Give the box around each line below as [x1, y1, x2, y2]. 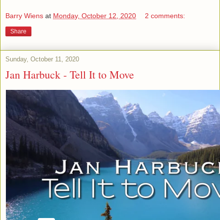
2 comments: [145, 12, 186, 20]
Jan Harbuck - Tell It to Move [5, 67, 134, 82]
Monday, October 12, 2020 [53, 12, 136, 20]
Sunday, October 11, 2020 [5, 55, 79, 63]
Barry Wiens [5, 12, 43, 20]
